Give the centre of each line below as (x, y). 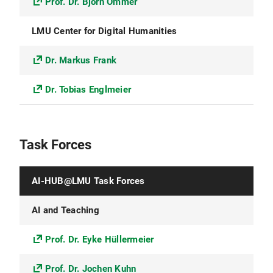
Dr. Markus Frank (81, 60)
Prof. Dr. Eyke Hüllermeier (100, 239)
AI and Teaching (66, 210)
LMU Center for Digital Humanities (105, 31)
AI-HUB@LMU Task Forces (88, 181)
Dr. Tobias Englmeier (88, 90)
